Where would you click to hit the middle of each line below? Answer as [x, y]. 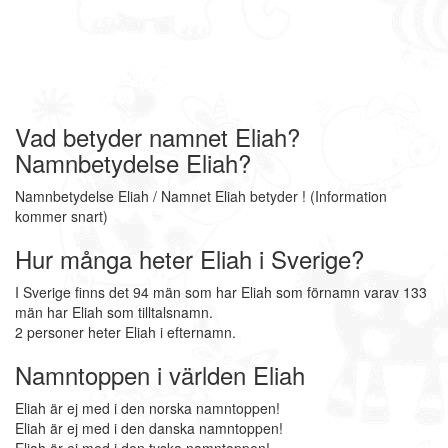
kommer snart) [61, 216]
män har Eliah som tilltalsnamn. [114, 312]
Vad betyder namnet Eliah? [157, 136]
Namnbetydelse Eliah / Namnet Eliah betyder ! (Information [201, 196]
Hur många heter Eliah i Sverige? [189, 258]
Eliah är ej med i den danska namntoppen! [149, 428]
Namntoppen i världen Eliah [160, 374]
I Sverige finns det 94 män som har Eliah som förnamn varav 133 [221, 292]
